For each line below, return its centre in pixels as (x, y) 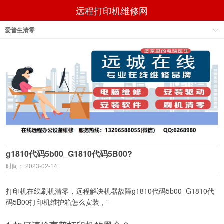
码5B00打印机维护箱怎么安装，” (57, 202)
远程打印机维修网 (112, 10)
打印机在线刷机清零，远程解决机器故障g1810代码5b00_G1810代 (110, 191)
